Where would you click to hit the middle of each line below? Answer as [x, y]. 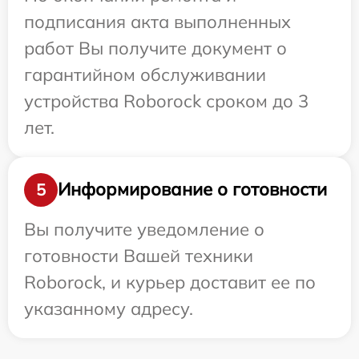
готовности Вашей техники [139, 255]
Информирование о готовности [192, 190]
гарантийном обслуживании [145, 74]
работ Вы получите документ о [155, 48]
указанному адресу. [109, 308]
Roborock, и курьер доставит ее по [170, 282]
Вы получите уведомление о [144, 229]
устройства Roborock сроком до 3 [166, 101]
